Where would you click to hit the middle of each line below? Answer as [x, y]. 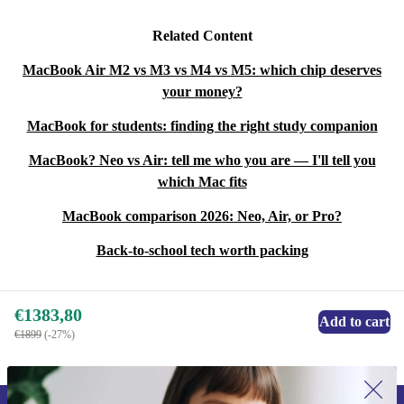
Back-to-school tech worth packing [202, 250]
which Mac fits [202, 181]
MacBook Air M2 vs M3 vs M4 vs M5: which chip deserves [202, 69]
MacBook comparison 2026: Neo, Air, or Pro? [202, 216]
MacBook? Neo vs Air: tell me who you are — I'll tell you [202, 160]
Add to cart [354, 321]
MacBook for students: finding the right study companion [202, 125]
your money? [202, 91]
